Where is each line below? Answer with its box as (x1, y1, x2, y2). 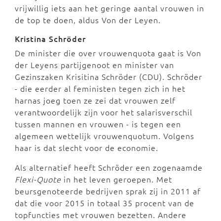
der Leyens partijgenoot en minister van (15, 59, 174, 70)
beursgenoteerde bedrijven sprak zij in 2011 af (15, 185, 201, 196)
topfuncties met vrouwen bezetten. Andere (15, 209, 186, 220)
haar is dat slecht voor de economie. (15, 142, 158, 153)
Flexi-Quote (15, 173, 61, 184)
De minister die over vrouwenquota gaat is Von (15, 47, 201, 58)
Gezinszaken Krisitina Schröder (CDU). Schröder (15, 71, 202, 82)
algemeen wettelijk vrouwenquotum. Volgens (15, 130, 194, 141)
